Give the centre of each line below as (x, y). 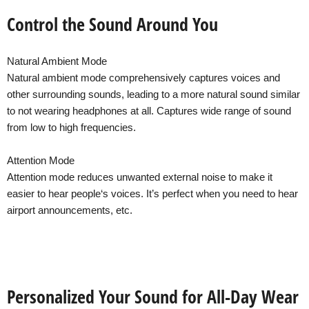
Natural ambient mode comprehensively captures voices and (143, 78)
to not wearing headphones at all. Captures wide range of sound (149, 111)
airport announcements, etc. (70, 210)
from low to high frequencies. (71, 127)
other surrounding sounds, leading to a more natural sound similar (153, 94)
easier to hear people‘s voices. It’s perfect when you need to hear (152, 193)
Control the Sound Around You (112, 24)
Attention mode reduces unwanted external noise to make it (140, 177)
